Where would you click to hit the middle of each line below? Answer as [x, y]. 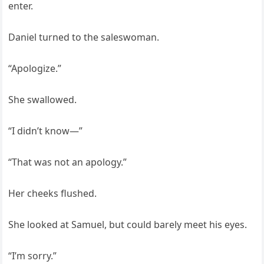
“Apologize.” [35, 69]
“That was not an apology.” [68, 162]
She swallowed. [43, 100]
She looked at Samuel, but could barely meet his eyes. [128, 225]
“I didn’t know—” [46, 131]
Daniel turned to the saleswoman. [84, 37]
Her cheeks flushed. [53, 194]
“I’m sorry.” [33, 256]
